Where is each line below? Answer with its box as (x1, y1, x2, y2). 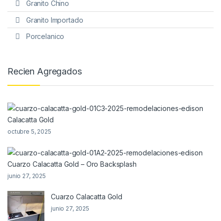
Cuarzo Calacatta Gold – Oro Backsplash (7, 160, 137, 169)
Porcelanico (26, 32, 65, 41)
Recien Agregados (7, 66, 82, 77)
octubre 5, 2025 (7, 127, 51, 135)
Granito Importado (26, 15, 83, 24)
